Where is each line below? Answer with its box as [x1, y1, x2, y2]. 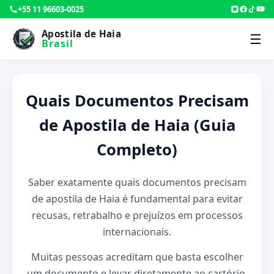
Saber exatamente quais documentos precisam [28, 176, 246, 189]
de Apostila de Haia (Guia [39, 114, 235, 136]
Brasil [42, 36, 73, 50]
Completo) [97, 139, 177, 160]
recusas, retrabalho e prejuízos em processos [31, 209, 243, 222]
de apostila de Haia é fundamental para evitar [31, 192, 243, 206]
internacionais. [103, 225, 171, 239]
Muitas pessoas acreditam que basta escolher [31, 250, 243, 264]
